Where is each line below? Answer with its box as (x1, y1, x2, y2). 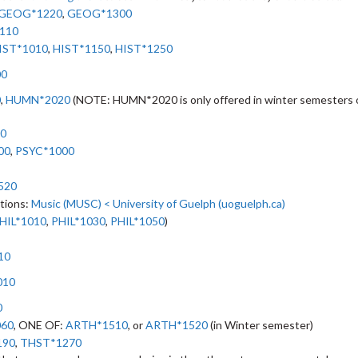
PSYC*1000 (15, 144, 74, 157)
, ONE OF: (14, 318, 66, 332)
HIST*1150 (53, 42, 110, 55)
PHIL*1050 (110, 214, 165, 228)
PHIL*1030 (51, 214, 105, 228)
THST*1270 (20, 336, 82, 349)
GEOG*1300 (67, 6, 132, 20)
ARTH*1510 (66, 318, 128, 332)
